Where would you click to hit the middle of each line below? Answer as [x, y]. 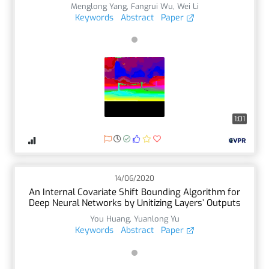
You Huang [110, 219]
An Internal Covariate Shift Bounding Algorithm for [134, 192]
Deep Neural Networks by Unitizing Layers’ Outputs [134, 203]
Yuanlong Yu [156, 219]
